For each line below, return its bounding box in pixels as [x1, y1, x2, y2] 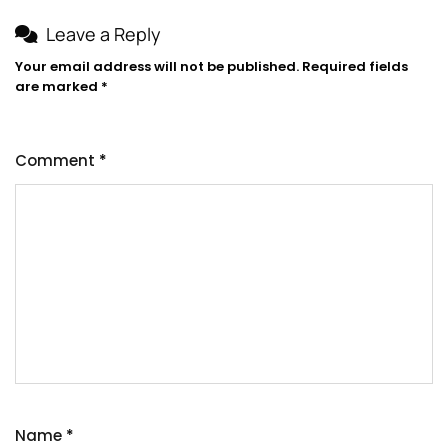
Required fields [302, 57, 408, 77]
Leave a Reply [46, 22, 161, 47]
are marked [15, 77, 101, 97]
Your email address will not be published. [15, 57, 299, 77]
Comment [15, 150, 99, 172]
